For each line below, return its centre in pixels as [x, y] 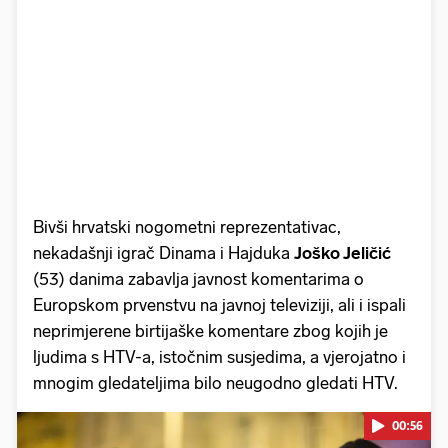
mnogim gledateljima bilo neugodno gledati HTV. [215, 382]
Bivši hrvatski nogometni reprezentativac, [187, 226]
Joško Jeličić [342, 252]
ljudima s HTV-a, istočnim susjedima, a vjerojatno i [219, 356]
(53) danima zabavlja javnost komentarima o [198, 278]
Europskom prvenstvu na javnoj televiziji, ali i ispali [219, 304]
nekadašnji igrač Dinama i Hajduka [163, 252]
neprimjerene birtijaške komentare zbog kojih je [210, 330]
